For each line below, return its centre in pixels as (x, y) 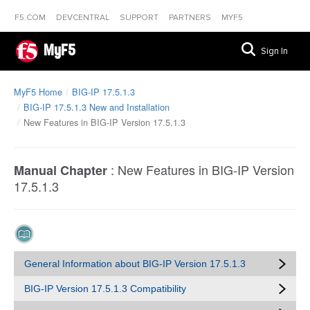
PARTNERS (191, 18)
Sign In (274, 51)
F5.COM (31, 18)
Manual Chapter (61, 170)
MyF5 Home (38, 92)
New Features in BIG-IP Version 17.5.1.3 (104, 122)
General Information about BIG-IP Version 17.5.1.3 (135, 264)
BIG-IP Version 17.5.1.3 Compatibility (105, 289)
